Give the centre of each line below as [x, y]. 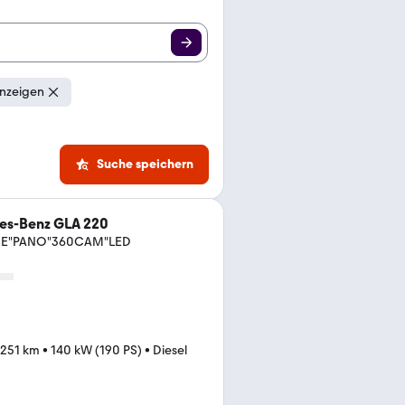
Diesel [170, 350]
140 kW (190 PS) [96, 350]
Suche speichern [145, 164]
